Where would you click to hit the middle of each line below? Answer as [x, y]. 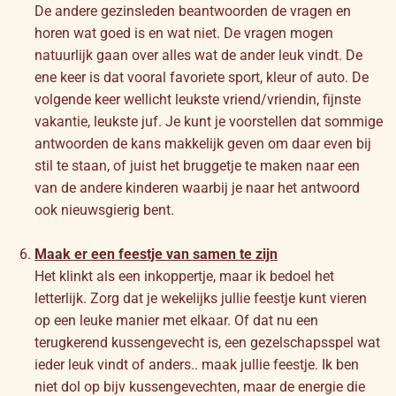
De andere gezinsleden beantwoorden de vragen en [193, 11]
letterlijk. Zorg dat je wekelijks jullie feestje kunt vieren [201, 298]
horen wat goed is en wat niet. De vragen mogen [184, 33]
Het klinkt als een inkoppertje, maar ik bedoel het [184, 276]
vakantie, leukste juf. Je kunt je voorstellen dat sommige [209, 121]
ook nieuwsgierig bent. [104, 209]
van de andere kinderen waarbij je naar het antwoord [197, 187]
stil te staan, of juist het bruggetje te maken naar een [197, 165]
